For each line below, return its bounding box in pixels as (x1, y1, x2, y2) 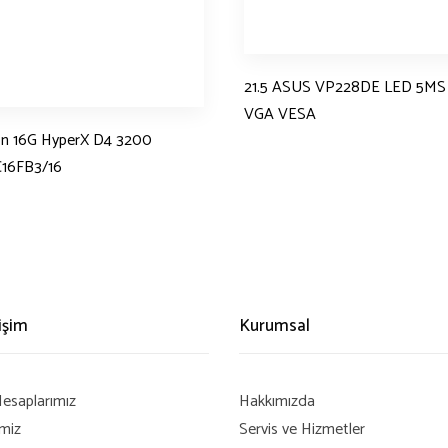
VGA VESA (244, 101, 316, 129)
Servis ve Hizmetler (239, 416, 365, 444)
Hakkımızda (239, 388, 315, 416)
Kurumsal (239, 311, 310, 340)
